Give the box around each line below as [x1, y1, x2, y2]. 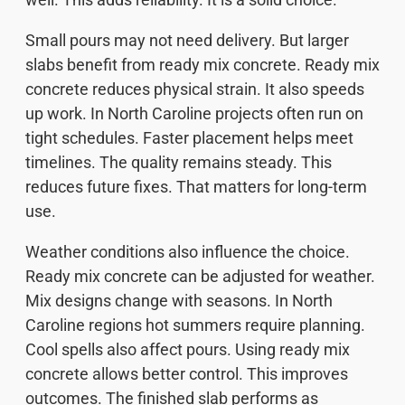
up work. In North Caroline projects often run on [25, 104, 363, 124]
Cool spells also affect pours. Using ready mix [25, 340, 350, 360]
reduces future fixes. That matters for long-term [25, 177, 367, 197]
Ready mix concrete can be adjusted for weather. [25, 267, 375, 287]
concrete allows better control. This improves [25, 364, 348, 384]
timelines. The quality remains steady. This [25, 153, 332, 173]
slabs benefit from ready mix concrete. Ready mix [25, 55, 380, 75]
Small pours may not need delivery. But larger [25, 31, 349, 51]
